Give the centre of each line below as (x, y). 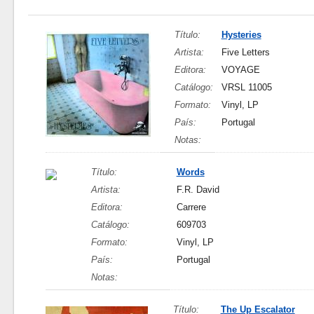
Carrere (191, 207)
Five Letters (245, 52)
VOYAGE (240, 70)
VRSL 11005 (246, 87)
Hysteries (241, 35)
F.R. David (198, 190)
